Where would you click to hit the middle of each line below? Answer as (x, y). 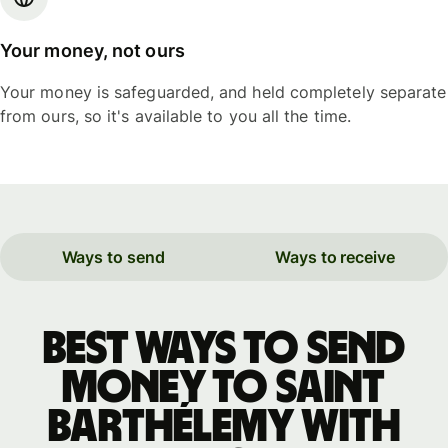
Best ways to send (223, 348)
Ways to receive (335, 257)
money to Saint (223, 387)
